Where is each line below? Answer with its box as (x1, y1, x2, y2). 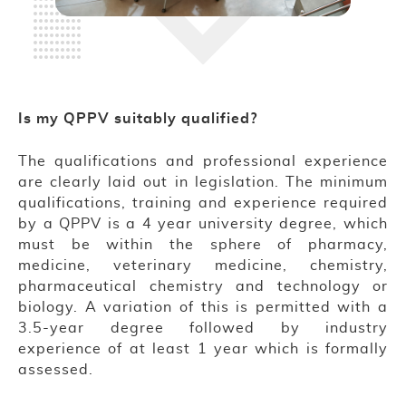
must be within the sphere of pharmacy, (18, 237, 388, 253)
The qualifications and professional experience (18, 154, 388, 169)
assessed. (18, 362, 93, 378)
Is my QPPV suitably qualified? (18, 111, 257, 127)
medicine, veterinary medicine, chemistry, (18, 258, 388, 274)
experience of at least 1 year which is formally (18, 342, 388, 357)
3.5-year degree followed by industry (18, 321, 388, 336)
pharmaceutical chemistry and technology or (18, 279, 388, 295)
